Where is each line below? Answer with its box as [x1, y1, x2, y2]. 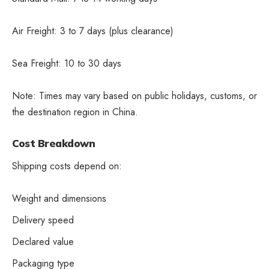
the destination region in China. [12, 105, 138, 119]
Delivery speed [12, 213, 74, 227]
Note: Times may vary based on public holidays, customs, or [12, 89, 257, 103]
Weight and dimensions [12, 191, 106, 205]
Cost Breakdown [12, 137, 95, 150]
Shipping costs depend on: [12, 159, 122, 173]
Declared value [12, 234, 74, 249]
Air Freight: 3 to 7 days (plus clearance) [12, 24, 174, 38]
